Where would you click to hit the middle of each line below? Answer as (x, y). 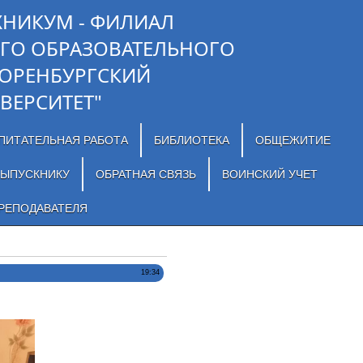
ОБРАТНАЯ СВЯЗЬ (145, 174)
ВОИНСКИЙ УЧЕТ (269, 174)
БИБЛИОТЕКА (191, 140)
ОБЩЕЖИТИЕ (293, 140)
